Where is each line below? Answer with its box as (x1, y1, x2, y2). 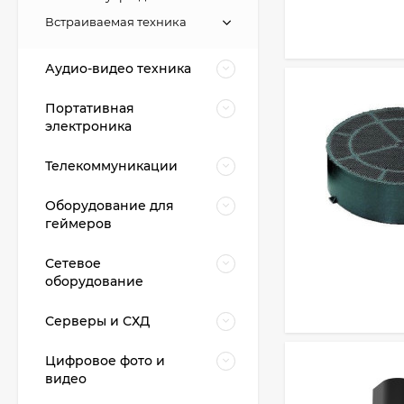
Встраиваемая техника (45, 14, 187, 29)
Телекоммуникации (45, 158, 178, 174)
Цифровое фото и (45, 353, 165, 369)
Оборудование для (45, 197, 174, 214)
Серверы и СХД (45, 313, 150, 329)
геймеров (45, 216, 112, 232)
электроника (45, 118, 132, 134)
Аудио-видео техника (45, 60, 191, 77)
